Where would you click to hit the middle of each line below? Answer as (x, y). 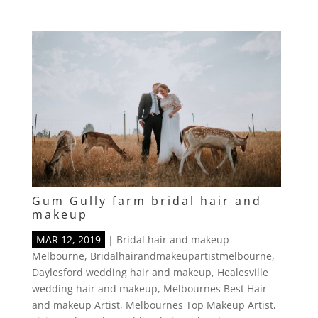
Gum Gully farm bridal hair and (147, 201)
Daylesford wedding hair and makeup (121, 273)
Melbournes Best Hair (215, 289)
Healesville (242, 273)
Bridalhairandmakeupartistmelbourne (181, 256)
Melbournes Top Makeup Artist (199, 305)
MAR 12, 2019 (68, 240)
